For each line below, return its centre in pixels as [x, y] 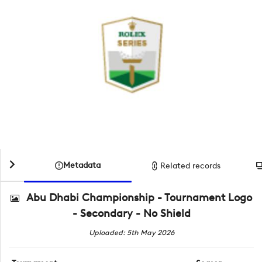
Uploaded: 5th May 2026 [131, 232]
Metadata [82, 166]
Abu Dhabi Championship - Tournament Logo [139, 197]
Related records [191, 166]
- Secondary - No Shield [131, 213]
